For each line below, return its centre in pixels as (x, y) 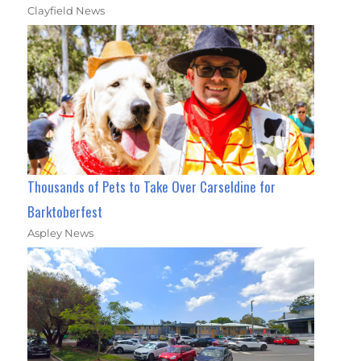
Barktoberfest (65, 211)
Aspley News (61, 232)
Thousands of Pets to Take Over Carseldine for (152, 186)
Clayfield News (66, 11)
